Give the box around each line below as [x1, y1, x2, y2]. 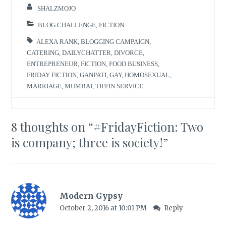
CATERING [27, 49, 60, 56]
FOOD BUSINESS [109, 61, 158, 68]
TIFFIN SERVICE [95, 83, 144, 90]
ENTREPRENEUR [27, 61, 78, 68]
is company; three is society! [11, 134, 163, 150]
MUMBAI [65, 83, 93, 90]
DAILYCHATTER [62, 49, 111, 56]
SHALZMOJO [37, 5, 76, 12]
